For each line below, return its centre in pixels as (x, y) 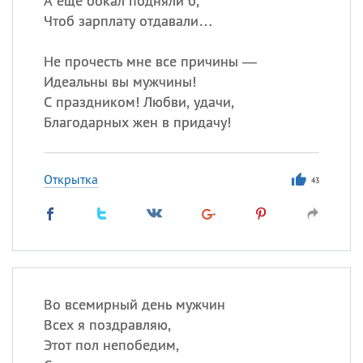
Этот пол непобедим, (111, 345)
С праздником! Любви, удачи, (139, 102)
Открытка (70, 179)
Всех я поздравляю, (107, 325)
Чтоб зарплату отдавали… (128, 21)
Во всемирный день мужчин (134, 304)
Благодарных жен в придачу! (137, 122)
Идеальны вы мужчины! (120, 81)
